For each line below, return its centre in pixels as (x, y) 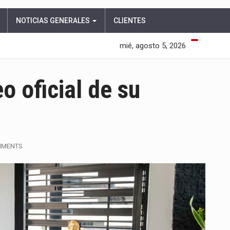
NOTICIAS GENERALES (54, 21)
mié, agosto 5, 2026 (153, 46)
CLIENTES (130, 21)
